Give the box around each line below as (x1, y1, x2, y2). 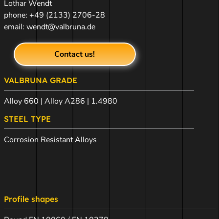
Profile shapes (3, 194, 58, 204)
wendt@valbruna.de (26, 22, 95, 32)
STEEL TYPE (3, 114, 51, 124)
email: (3, 22, 26, 32)
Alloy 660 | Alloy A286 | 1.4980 (3, 96, 117, 107)
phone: (3, 10, 29, 21)
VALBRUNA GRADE (3, 75, 77, 85)
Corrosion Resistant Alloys (3, 134, 97, 145)
